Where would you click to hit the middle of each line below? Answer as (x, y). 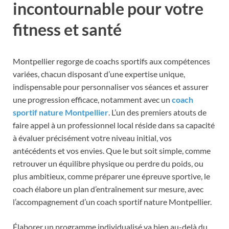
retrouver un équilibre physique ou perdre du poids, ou (108, 163)
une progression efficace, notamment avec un (92, 99)
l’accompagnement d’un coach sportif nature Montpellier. (112, 201)
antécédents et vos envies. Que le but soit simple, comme (112, 150)
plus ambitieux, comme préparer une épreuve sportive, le (111, 176)
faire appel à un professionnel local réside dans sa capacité (114, 125)
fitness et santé (67, 29)
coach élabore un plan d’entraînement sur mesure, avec (108, 189)
